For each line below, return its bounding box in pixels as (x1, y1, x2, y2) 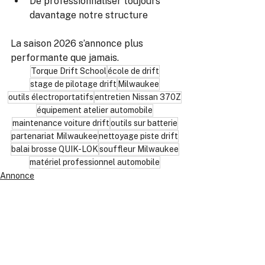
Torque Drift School (30, 66, 106, 76)
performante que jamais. (11, 52, 119, 63)
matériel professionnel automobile (30, 157, 160, 167)
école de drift (107, 66, 159, 76)
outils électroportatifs (8, 92, 93, 102)
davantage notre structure (30, 9, 148, 21)
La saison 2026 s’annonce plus (11, 38, 146, 49)
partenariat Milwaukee (11, 131, 98, 141)
